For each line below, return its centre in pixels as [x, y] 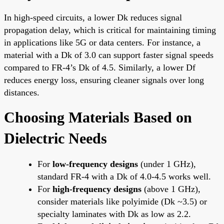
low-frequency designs [95, 164]
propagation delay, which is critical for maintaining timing [110, 30]
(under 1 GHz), [167, 164]
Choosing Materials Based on [98, 117]
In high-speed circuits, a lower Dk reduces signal [93, 17]
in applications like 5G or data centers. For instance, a [102, 42]
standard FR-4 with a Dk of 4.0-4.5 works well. [124, 176]
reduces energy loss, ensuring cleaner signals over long [104, 80]
